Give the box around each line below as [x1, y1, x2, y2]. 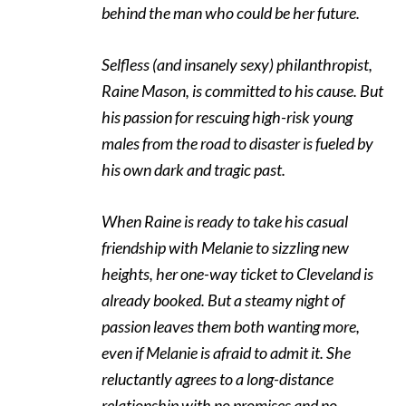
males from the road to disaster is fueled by [101, 133, 373, 154]
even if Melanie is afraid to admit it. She [101, 343, 351, 363]
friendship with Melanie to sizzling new [101, 237, 349, 258]
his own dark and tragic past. [101, 159, 285, 180]
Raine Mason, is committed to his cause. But [101, 81, 383, 101]
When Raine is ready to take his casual [101, 211, 348, 232]
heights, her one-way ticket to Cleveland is [101, 264, 373, 285]
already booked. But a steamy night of [101, 290, 344, 311]
